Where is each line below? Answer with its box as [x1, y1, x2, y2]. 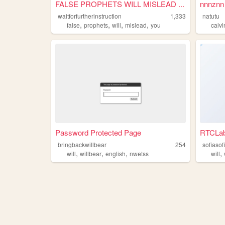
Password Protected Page [55, 127, 141, 138]
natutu [202, 12, 220, 21]
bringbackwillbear [58, 140, 107, 149]
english [105, 149, 126, 158]
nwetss [129, 149, 149, 158]
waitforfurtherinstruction [58, 12, 122, 21]
